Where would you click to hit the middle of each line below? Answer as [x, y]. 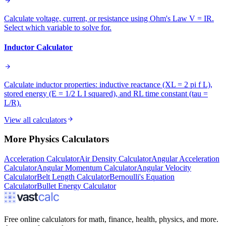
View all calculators [35, 120]
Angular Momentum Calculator [87, 168]
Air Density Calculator [115, 159]
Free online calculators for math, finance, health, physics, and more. [111, 219]
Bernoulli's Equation [142, 177]
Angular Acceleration [185, 159]
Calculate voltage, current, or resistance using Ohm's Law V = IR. [109, 19]
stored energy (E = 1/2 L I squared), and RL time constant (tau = [106, 93]
